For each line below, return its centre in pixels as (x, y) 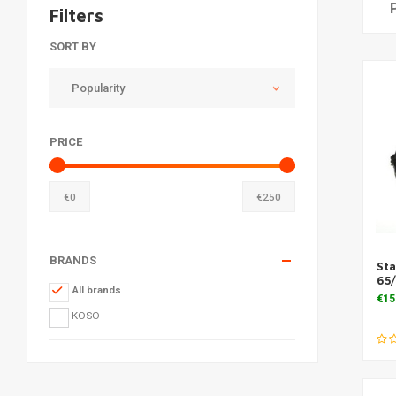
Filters (76, 15)
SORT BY (73, 46)
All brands (96, 290)
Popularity (98, 88)
